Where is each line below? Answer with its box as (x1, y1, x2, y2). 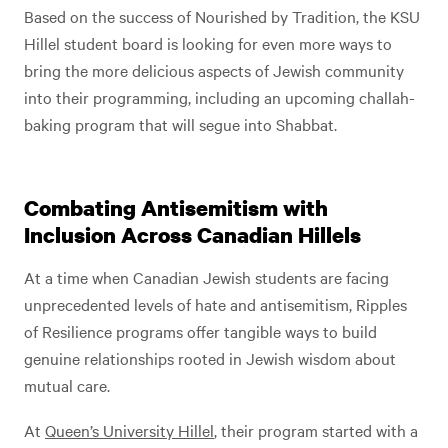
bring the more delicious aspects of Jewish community (24, 59, 404, 82)
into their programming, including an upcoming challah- (24, 86, 415, 109)
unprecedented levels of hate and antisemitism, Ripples (24, 293, 407, 316)
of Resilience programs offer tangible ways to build (24, 320, 377, 343)
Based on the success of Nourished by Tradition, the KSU (24, 5, 420, 28)
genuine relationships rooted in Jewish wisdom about (24, 347, 396, 370)
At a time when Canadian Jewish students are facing (24, 266, 389, 289)
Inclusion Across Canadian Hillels (24, 220, 361, 250)
